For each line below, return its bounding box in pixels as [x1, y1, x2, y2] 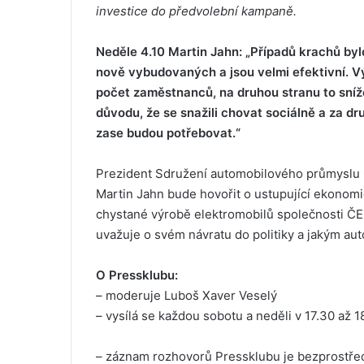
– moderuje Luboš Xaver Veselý [96, 288, 277, 304]
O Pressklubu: [96, 267, 178, 284]
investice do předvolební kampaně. [96, 3, 297, 19]
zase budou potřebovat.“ [96, 125, 240, 141]
